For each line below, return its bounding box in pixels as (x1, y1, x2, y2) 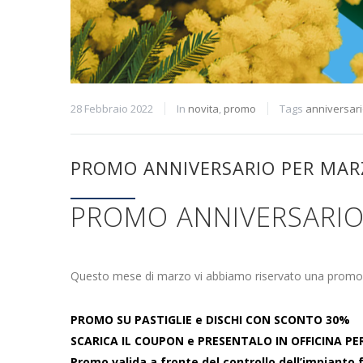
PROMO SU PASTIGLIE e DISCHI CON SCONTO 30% (70, 312, 350, 327)
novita (188, 101, 219, 116)
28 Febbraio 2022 (70, 101, 153, 116)
